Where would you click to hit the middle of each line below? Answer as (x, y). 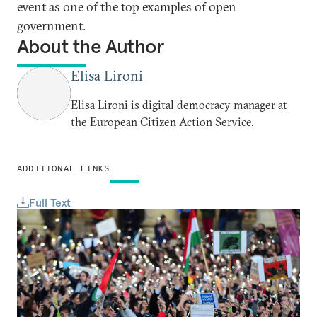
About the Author (91, 46)
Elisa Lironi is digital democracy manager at (179, 105)
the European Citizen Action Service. (162, 122)
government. (51, 26)
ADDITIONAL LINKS (64, 168)
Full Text (50, 202)
